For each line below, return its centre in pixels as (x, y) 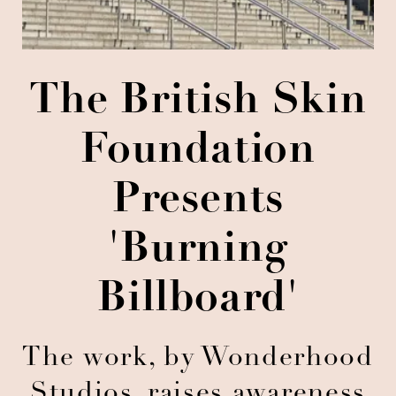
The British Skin (198, 103)
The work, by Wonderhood (198, 359)
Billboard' (198, 301)
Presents (198, 202)
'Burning (198, 251)
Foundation (198, 152)
